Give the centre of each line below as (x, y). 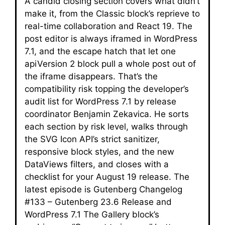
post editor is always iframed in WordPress (111, 39)
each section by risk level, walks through (106, 127)
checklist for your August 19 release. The (107, 177)
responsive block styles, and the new (99, 152)
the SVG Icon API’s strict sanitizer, (92, 139)
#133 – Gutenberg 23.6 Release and (98, 202)
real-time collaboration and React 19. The (108, 26)
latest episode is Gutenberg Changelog (103, 189)
